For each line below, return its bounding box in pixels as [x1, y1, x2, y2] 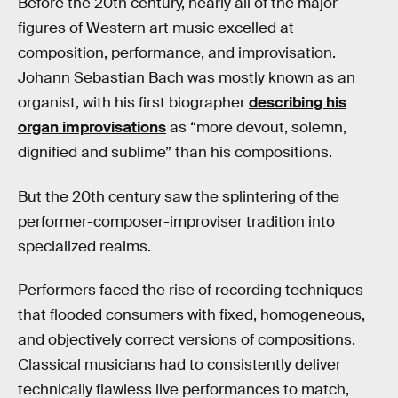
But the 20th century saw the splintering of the [18, 187, 339, 206]
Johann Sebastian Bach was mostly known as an [18, 68, 355, 88]
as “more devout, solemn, [166, 118, 346, 138]
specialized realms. [18, 236, 151, 256]
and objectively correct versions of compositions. [18, 330, 355, 350]
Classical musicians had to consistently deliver [18, 355, 341, 375]
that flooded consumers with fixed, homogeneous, [18, 306, 365, 325]
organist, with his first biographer [18, 93, 249, 113]
